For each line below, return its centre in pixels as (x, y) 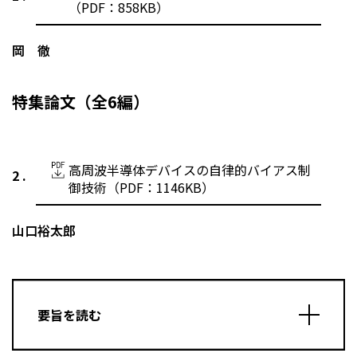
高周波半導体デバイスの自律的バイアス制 (190, 169)
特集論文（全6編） (80, 101)
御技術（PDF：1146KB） (141, 187)
